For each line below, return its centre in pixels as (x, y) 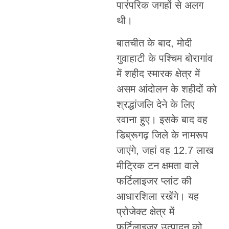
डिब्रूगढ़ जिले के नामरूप (162, 135)
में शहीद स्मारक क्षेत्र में (158, 74)
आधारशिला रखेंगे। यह (157, 197)
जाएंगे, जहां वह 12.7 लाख (165, 151)
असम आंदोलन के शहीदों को (166, 89)
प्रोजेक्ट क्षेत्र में (145, 212)
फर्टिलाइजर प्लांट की (154, 181)
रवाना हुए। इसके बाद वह (162, 120)
